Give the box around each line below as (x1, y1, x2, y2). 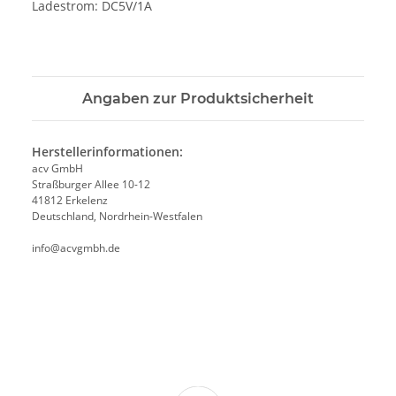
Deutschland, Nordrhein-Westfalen (32, 209, 202, 225)
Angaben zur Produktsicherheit (82, 90, 314, 108)
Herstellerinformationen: (32, 143, 183, 161)
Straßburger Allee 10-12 (32, 177, 150, 193)
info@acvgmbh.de (32, 240, 120, 256)
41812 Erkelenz (32, 193, 108, 209)
